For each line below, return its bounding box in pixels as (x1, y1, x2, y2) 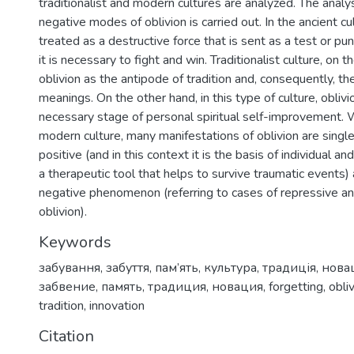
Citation (39, 325, 94, 347)
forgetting (269, 277, 323, 296)
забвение (39, 277, 96, 296)
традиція (262, 258, 316, 277)
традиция (148, 277, 206, 296)
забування (39, 258, 100, 277)
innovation (89, 296, 145, 314)
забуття (106, 258, 149, 277)
